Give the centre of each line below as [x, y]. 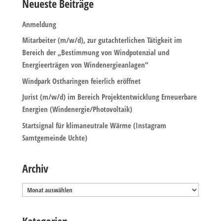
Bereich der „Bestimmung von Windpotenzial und [95, 53]
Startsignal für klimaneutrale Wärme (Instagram [94, 125]
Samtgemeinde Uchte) [55, 137]
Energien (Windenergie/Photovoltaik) [77, 109]
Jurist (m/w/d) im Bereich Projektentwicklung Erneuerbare [109, 97]
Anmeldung [39, 24]
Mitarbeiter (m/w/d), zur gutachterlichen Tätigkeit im [102, 40]
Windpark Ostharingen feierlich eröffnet [81, 81]
